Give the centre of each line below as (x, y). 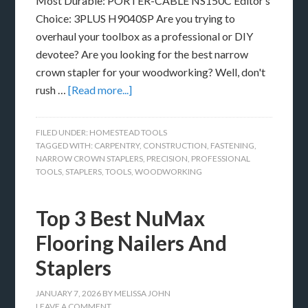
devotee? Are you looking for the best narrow (142, 54)
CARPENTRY (117, 146)
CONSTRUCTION (175, 146)
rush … (52, 90)
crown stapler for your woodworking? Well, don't (151, 72)
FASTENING (233, 146)
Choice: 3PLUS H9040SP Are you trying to (136, 19)
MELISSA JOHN (143, 294)
